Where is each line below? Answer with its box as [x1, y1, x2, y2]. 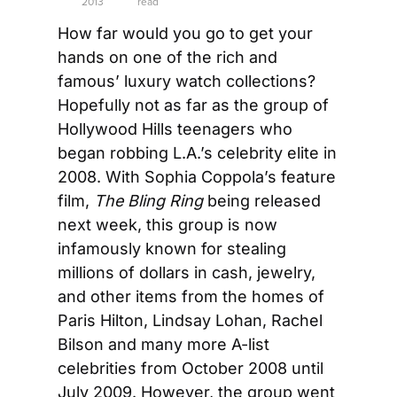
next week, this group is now [58, 215, 277, 234]
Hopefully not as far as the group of [58, 96, 329, 114]
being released [203, 191, 321, 210]
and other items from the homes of [58, 287, 324, 306]
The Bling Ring [94, 191, 203, 210]
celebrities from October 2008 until [58, 359, 323, 378]
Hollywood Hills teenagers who [58, 120, 292, 138]
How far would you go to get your [58, 24, 313, 43]
